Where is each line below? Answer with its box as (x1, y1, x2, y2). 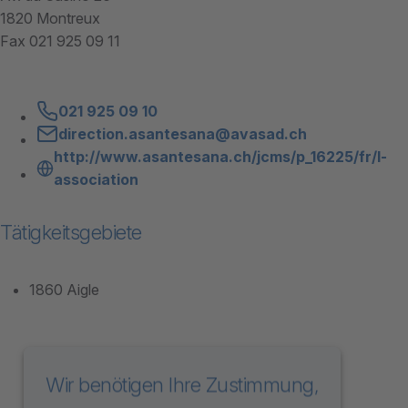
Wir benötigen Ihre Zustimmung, (46, 372, 319, 396)
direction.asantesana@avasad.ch (58, 124, 307, 143)
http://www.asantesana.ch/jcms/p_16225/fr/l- (54, 147, 388, 166)
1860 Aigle (29, 280, 99, 299)
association (54, 169, 139, 189)
